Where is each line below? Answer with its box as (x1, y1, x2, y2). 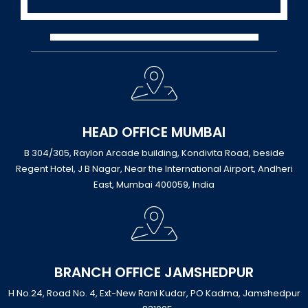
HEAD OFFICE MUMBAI (82, 122, 225, 142)
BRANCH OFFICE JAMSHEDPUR (54, 263, 254, 283)
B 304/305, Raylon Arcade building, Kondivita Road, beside (23, 146, 285, 160)
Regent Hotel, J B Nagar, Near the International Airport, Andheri (15, 162, 293, 176)
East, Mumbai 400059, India (93, 178, 214, 192)
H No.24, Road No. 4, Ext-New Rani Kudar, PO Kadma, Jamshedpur (8, 287, 300, 300)
